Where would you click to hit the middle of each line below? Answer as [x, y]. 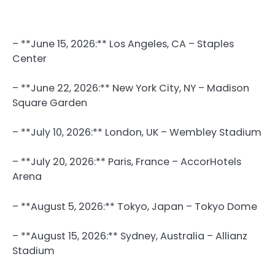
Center [29, 59]
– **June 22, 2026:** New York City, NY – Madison [131, 88]
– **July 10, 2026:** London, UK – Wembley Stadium [137, 133]
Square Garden [50, 103]
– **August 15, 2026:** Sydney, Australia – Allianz [130, 236]
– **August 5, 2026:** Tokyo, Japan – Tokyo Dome [135, 206]
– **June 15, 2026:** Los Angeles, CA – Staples [123, 44]
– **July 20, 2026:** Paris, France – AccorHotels [127, 162]
